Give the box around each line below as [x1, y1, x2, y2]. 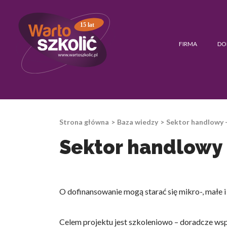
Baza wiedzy [117, 118, 158, 126]
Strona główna [59, 118, 109, 126]
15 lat [80, 21, 95, 28]
